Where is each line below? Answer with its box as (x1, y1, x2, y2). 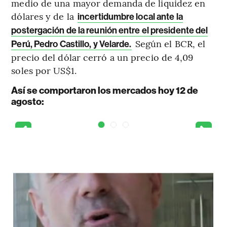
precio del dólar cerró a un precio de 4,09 (11, 50, 194, 63)
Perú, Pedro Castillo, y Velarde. (11, 38, 132, 50)
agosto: (11, 95, 45, 107)
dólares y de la (11, 9, 77, 22)
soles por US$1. (11, 63, 77, 77)
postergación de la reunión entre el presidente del (11, 24, 208, 36)
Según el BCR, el (132, 36, 206, 50)
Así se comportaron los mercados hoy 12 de (11, 84, 199, 96)
